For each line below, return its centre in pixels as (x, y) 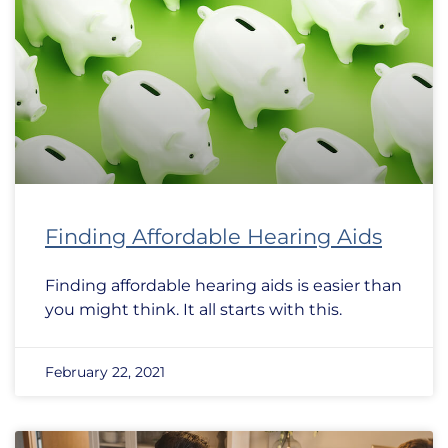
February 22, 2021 (105, 372)
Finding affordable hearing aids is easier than (223, 285)
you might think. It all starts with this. (193, 309)
